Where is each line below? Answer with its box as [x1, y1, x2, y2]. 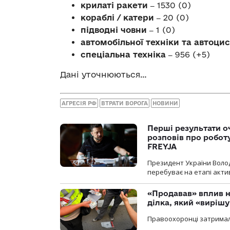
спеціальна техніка [81, 50, 168, 60]
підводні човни [81, 25, 149, 35]
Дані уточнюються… [60, 70, 147, 80]
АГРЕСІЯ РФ [62, 100, 97, 106]
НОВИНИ [152, 100, 178, 106]
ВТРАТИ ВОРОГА [101, 100, 148, 106]
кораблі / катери [81, 13, 157, 23]
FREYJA [147, 142, 177, 151]
